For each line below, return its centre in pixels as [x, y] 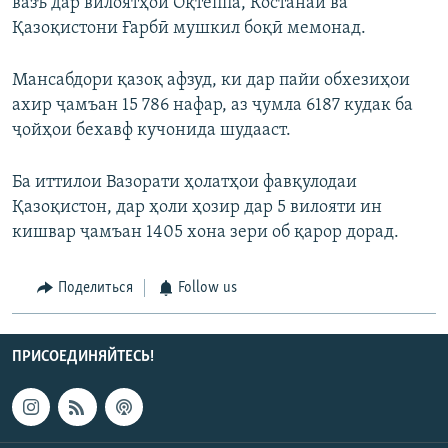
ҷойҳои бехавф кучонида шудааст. [151, 131]
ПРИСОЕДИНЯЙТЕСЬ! [83, 356]
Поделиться [95, 288]
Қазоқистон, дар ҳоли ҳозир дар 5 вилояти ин [197, 208]
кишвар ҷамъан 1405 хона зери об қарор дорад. [205, 233]
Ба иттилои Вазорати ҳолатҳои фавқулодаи [184, 183]
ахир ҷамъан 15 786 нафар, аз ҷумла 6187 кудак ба [212, 106]
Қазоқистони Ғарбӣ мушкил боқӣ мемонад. [189, 29]
